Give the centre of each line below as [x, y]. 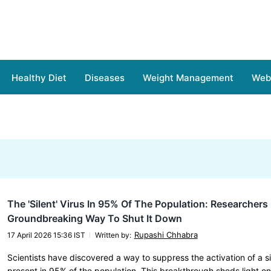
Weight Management [188, 78]
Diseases [105, 78]
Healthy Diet [39, 78]
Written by [112, 235]
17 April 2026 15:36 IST [46, 235]
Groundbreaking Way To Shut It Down [94, 218]
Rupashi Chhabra [166, 235]
